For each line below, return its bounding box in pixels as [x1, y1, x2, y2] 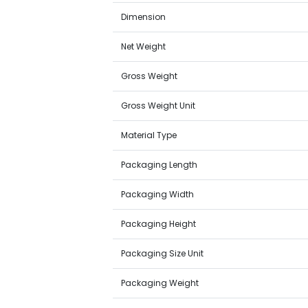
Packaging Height [121, 218, 197, 230]
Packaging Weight [121, 277, 199, 289]
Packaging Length [121, 159, 198, 170]
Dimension [121, 11, 166, 23]
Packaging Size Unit [121, 247, 204, 259]
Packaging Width [121, 188, 195, 200]
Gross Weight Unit [121, 100, 196, 111]
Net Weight [121, 41, 166, 52]
